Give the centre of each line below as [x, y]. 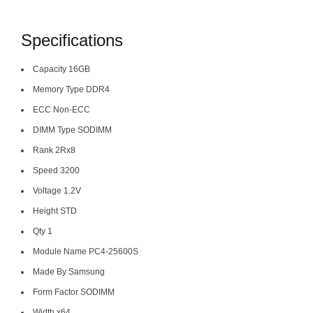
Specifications [72, 40]
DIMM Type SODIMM [72, 130]
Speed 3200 [56, 170]
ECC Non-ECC [61, 109]
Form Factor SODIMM [74, 292]
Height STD [55, 211]
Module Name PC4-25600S [86, 251]
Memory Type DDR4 [71, 89]
